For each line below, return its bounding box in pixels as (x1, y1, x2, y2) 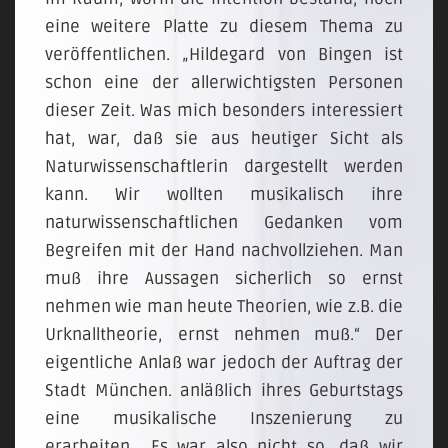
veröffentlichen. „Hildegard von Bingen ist (45, 44, 403, 65)
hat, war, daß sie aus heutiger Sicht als (45, 128, 403, 149)
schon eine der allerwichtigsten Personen (45, 72, 403, 93)
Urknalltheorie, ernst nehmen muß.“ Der (45, 324, 403, 345)
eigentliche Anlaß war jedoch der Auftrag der (45, 352, 403, 373)
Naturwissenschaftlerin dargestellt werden (45, 156, 403, 177)
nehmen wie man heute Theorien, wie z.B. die (45, 296, 403, 317)
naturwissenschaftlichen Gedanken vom (45, 212, 403, 233)
